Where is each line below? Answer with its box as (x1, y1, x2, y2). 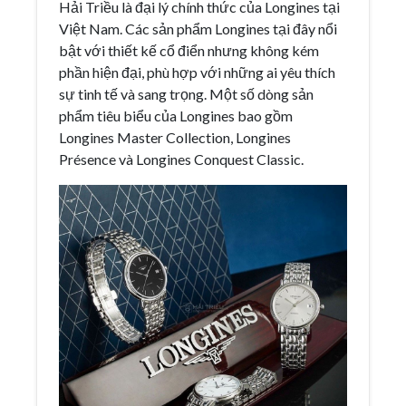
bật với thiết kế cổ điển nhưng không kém (59, 41, 319, 59)
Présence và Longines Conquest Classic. (59, 150, 304, 168)
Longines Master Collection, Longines (59, 128, 291, 146)
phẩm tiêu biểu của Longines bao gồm (59, 106, 293, 124)
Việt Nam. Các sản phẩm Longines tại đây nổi (59, 19, 337, 37)
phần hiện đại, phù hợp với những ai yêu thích (59, 63, 335, 81)
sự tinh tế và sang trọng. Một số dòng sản (59, 84, 314, 102)
